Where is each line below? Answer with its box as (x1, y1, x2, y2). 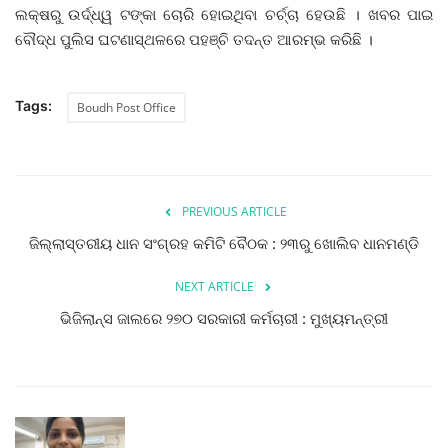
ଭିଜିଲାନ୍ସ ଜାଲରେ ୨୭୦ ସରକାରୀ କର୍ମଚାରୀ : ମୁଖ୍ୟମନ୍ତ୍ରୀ (60, 309, 388, 328)
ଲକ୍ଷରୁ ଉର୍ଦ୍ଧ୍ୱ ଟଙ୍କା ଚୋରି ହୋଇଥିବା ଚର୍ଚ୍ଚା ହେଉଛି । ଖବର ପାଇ (15, 6, 433, 23)
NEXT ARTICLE (174, 278, 254, 295)
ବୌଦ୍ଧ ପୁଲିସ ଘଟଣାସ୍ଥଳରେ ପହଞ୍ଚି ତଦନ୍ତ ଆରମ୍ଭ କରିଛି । (15, 31, 373, 48)
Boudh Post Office (77, 99, 176, 116)
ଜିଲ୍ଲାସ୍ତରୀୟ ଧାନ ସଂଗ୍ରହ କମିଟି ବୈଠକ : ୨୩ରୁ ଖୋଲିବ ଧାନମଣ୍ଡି (29, 234, 419, 253)
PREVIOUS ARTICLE (181, 203, 287, 220)
